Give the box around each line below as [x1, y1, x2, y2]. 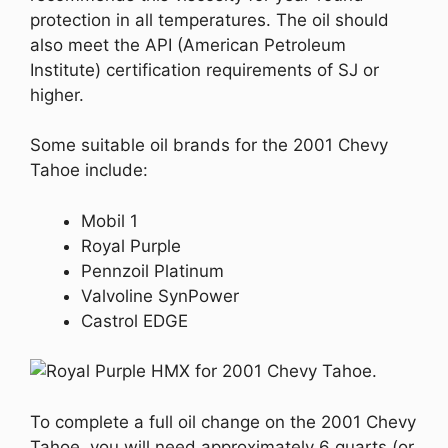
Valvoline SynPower [81, 285, 239, 306]
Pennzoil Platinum [81, 260, 224, 281]
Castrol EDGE [81, 310, 188, 331]
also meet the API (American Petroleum [30, 34, 346, 55]
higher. [30, 84, 84, 105]
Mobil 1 [81, 210, 138, 231]
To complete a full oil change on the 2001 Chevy [30, 411, 416, 432]
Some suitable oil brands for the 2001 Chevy [30, 135, 388, 155]
